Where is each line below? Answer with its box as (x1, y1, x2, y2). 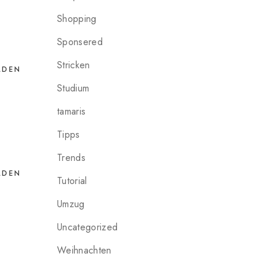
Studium (57, 81, 90, 95)
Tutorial (57, 174, 87, 188)
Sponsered (57, 35, 103, 49)
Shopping (57, 12, 97, 26)
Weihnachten (57, 243, 112, 257)
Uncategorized (57, 220, 118, 234)
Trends (57, 151, 85, 164)
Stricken (57, 58, 90, 72)
